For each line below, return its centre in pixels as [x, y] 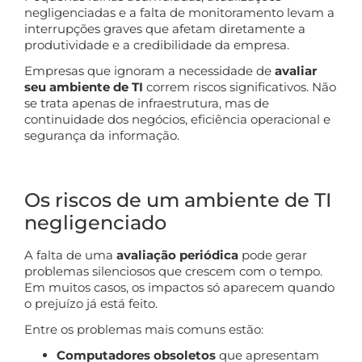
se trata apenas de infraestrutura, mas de [147, 103]
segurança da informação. [102, 135]
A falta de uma [70, 255]
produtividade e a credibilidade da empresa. [157, 44]
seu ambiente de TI [84, 86]
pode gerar [273, 255]
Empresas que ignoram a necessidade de [149, 70]
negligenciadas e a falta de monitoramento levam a [179, 12]
